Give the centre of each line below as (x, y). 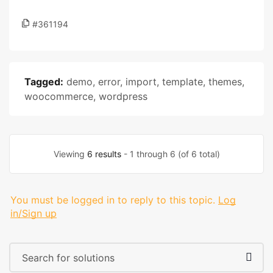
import (141, 82)
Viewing (70, 154)
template (183, 82)
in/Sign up (34, 213)
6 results (104, 154)
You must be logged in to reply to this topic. (113, 200)
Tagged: (44, 82)
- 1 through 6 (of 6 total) (170, 154)
